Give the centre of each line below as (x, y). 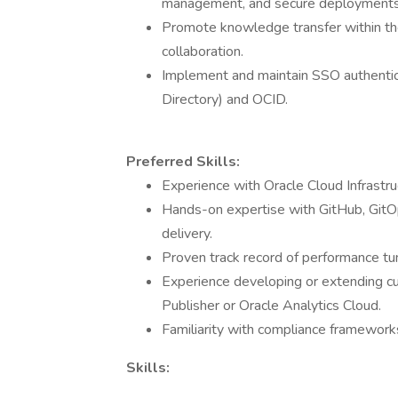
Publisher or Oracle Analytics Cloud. (271, 306)
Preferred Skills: (183, 162)
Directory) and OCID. (225, 99)
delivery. (187, 234)
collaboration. (203, 52)
